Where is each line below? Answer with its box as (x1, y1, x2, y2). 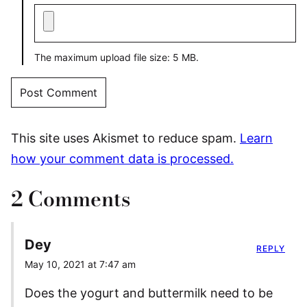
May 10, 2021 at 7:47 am (25, 258, 136, 270)
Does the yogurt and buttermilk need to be (25, 285, 273, 300)
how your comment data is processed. (11, 151, 234, 166)
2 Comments (11, 182, 130, 214)
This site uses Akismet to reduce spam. (11, 130, 240, 145)
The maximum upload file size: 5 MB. (34, 51, 199, 63)
